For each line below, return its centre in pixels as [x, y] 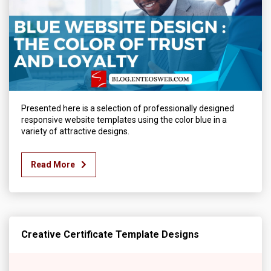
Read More [53, 165]
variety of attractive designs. [76, 132]
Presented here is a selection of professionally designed [128, 109]
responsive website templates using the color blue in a [124, 120]
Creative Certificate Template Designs [110, 235]
